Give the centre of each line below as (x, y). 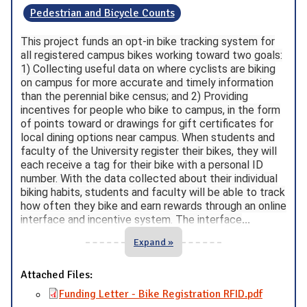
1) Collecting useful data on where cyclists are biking (148, 69)
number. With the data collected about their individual (149, 179)
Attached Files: (58, 275)
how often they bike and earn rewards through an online (153, 206)
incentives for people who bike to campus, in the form (150, 110)
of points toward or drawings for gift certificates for (147, 124)
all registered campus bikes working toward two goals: (151, 56)
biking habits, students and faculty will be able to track (153, 193)
